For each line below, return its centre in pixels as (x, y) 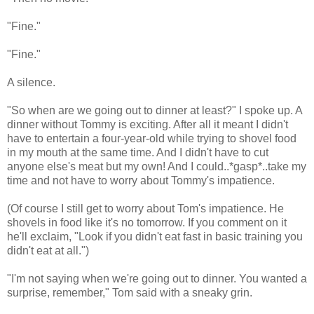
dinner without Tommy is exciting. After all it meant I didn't (148, 125)
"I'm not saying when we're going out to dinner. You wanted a (157, 279)
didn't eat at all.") (48, 251)
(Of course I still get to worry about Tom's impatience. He (145, 209)
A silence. (31, 83)
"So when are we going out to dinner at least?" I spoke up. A (155, 111)
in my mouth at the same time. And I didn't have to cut (138, 153)
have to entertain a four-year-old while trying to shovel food (152, 139)
